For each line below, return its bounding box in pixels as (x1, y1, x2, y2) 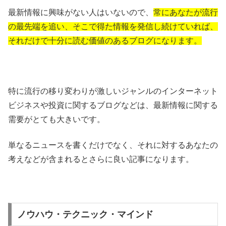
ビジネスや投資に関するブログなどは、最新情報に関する (8, 101, 218, 110)
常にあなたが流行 (153, 8, 218, 17)
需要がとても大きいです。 (8, 115, 105, 124)
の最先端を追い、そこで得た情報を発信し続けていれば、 (8, 22, 218, 31)
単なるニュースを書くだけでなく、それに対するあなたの (8, 140, 218, 149)
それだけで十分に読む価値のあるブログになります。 (8, 36, 202, 45)
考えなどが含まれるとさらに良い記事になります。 (8, 154, 194, 163)
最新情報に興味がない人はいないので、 (8, 8, 153, 17)
